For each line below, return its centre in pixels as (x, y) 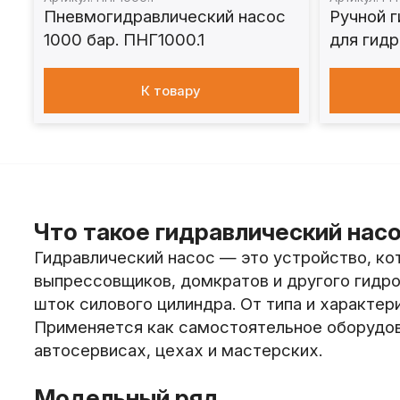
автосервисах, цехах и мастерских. (178, 351)
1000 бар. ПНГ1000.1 (124, 39)
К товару (171, 91)
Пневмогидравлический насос (164, 16)
